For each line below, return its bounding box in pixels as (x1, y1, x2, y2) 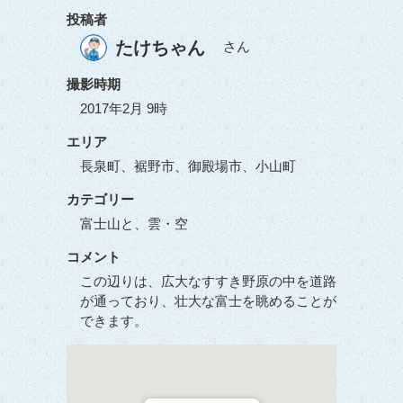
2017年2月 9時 (80, 101, 167, 116)
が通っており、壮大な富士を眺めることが (80, 293, 336, 309)
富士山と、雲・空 (80, 216, 188, 231)
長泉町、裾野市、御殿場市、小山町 (80, 158, 296, 174)
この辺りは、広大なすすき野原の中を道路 (80, 273, 336, 289)
